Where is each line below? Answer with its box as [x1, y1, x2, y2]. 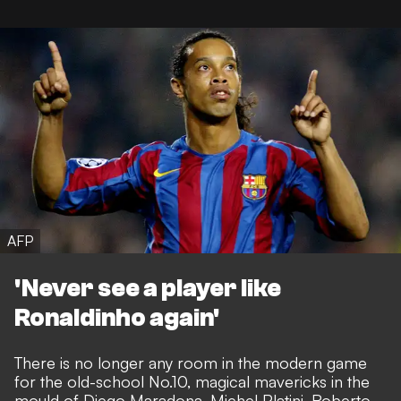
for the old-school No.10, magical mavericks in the [14, 371, 370, 392]
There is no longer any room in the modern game [14, 353, 367, 373]
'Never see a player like [14, 274, 281, 303]
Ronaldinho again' [14, 303, 220, 333]
